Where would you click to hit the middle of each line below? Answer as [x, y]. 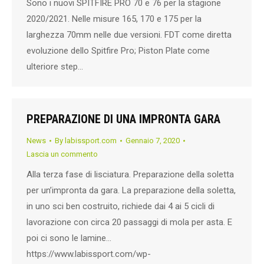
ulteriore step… [55, 66]
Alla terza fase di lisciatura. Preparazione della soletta [130, 174]
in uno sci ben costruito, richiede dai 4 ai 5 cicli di [121, 206]
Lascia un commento [62, 154]
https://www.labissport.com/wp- [89, 254]
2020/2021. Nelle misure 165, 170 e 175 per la [114, 19]
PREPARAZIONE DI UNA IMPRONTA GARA [123, 119]
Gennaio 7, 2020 [153, 141]
